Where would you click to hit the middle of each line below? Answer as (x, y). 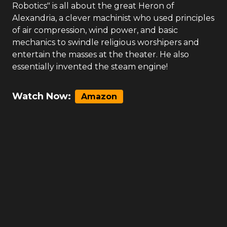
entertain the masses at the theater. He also (101, 54)
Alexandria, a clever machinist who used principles (113, 18)
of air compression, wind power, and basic (95, 30)
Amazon (99, 97)
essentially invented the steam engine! (90, 67)
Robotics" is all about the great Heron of (93, 6)
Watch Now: (42, 96)
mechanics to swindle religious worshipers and (106, 42)
